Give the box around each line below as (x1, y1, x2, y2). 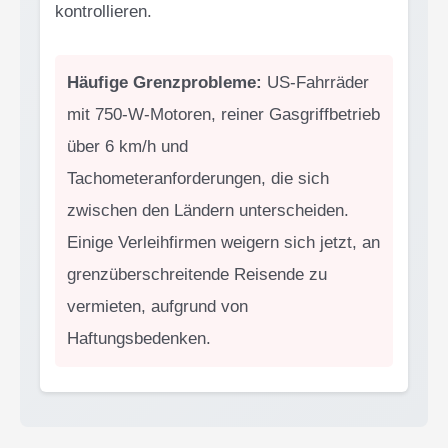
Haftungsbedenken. (67, 329, 211, 349)
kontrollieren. (55, 2, 152, 21)
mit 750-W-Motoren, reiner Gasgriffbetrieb (67, 105, 380, 125)
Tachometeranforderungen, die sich (67, 169, 329, 189)
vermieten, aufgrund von (67, 297, 248, 317)
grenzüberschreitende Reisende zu (67, 265, 327, 285)
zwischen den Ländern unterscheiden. (67, 201, 349, 221)
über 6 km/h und (67, 137, 188, 157)
